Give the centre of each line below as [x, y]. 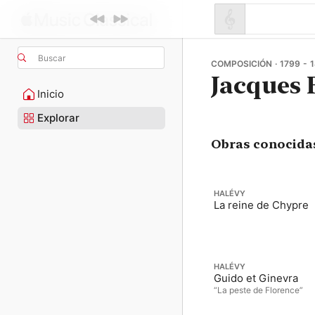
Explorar [58, 118]
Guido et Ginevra [256, 278]
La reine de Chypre [261, 205]
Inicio [51, 94]
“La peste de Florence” [258, 290]
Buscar [52, 58]
